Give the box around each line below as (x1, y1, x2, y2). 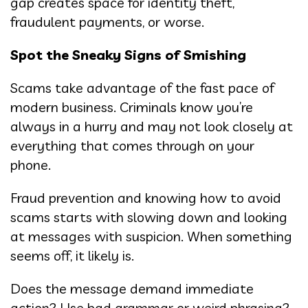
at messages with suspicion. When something (10, 228, 292, 245)
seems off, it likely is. (10, 247, 134, 265)
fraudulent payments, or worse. (10, 13, 204, 31)
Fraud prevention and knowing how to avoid (10, 189, 281, 207)
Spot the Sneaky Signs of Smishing (10, 46, 246, 64)
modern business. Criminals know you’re (10, 98, 253, 116)
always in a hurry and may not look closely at (10, 118, 293, 135)
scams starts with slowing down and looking (10, 208, 287, 226)
